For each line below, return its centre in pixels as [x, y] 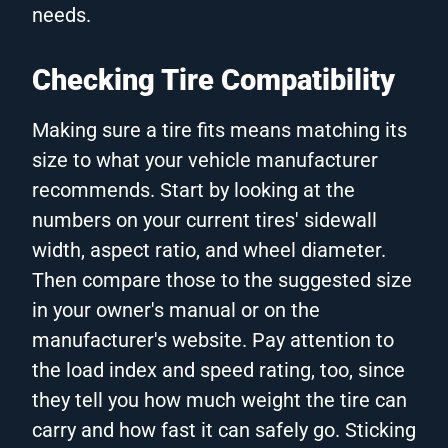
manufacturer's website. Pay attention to [213, 339]
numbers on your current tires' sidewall [204, 219]
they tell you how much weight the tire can [219, 399]
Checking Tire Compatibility [213, 79]
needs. [61, 14]
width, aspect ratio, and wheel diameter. [209, 249]
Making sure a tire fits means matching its [219, 129]
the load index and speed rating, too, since [218, 369]
